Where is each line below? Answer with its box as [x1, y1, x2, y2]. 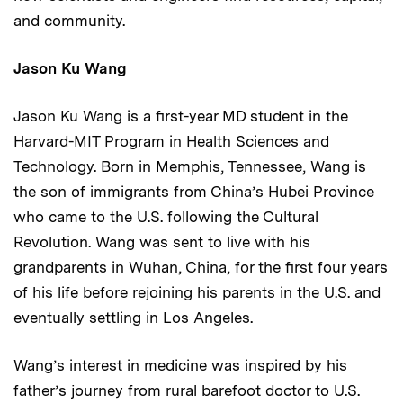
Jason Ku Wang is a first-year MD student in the [13, 106, 348, 125]
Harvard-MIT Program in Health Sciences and [13, 131, 329, 150]
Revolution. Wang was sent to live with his [13, 232, 310, 251]
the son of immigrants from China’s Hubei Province [13, 182, 374, 201]
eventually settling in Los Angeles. [13, 308, 253, 327]
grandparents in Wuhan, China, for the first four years [13, 257, 388, 276]
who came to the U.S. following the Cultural [13, 207, 318, 226]
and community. [13, 11, 125, 30]
